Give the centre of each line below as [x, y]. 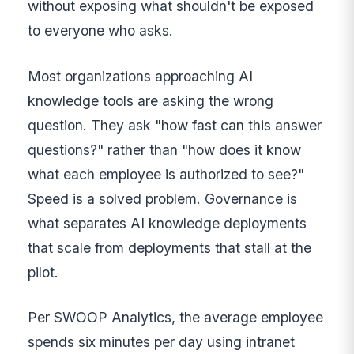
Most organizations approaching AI [141, 76]
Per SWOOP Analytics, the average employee [176, 318]
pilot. [43, 272]
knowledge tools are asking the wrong [151, 100]
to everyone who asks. [101, 31]
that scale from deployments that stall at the [170, 247]
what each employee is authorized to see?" [166, 174]
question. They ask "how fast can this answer [175, 125]
